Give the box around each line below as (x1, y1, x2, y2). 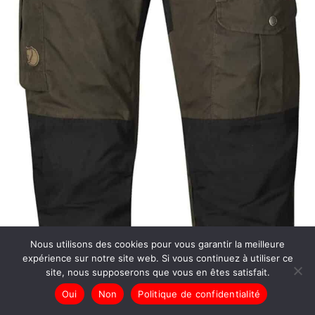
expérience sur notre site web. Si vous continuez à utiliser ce (22, 252, 293, 264)
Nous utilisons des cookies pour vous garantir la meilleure (30, 238, 285, 250)
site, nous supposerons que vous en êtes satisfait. (45, 266, 270, 278)
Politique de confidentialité (138, 288, 261, 300)
